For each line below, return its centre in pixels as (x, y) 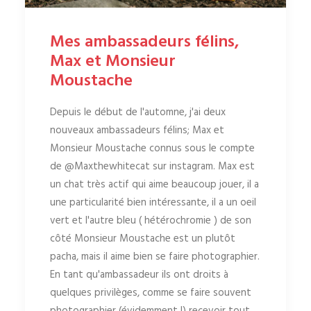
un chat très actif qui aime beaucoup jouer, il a (154, 185)
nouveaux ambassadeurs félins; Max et (137, 131)
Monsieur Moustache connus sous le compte (152, 149)
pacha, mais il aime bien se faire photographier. (155, 257)
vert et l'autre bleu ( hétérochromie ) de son (151, 221)
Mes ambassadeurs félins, (144, 43)
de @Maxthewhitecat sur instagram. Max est (152, 167)
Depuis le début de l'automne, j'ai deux (138, 113)
